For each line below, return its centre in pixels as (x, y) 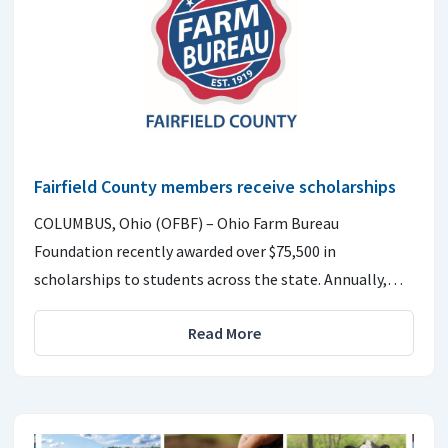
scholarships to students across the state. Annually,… (218, 279)
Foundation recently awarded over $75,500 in (185, 251)
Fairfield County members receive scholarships (215, 187)
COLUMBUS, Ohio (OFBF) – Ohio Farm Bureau (186, 223)
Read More (224, 333)
